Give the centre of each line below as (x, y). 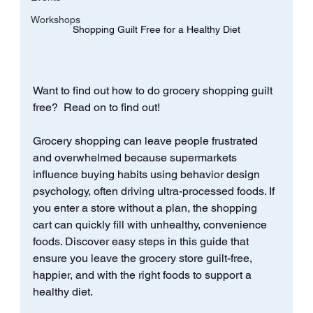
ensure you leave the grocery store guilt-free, (144, 258)
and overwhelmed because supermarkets (136, 157)
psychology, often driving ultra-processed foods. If (155, 191)
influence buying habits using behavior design (147, 174)
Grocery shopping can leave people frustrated (146, 140)
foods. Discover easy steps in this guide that (142, 241)
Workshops (55, 20)
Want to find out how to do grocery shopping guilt (154, 90)
